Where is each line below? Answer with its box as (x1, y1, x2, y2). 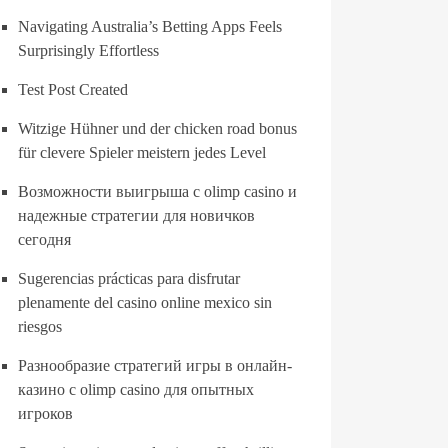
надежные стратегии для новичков (18, 207, 255, 224)
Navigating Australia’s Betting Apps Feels (18, 18, 282, 35)
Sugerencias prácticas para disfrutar (18, 270, 240, 287)
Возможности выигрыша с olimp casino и (18, 183, 297, 200)
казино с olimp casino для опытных (18, 381, 254, 398)
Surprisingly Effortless (18, 42, 159, 59)
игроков (18, 405, 73, 422)
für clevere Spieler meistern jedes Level (18, 144, 266, 161)
